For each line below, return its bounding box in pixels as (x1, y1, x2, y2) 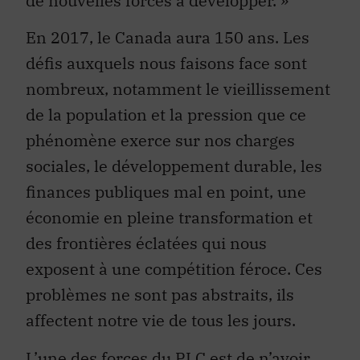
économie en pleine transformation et (26, 207, 313, 229)
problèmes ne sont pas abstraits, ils (26, 284, 294, 306)
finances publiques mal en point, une (26, 181, 306, 203)
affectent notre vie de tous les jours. (26, 309, 296, 332)
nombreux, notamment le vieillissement (26, 78, 330, 100)
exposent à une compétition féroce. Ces (26, 258, 322, 280)
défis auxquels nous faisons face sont (26, 52, 307, 75)
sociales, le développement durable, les (26, 155, 322, 178)
